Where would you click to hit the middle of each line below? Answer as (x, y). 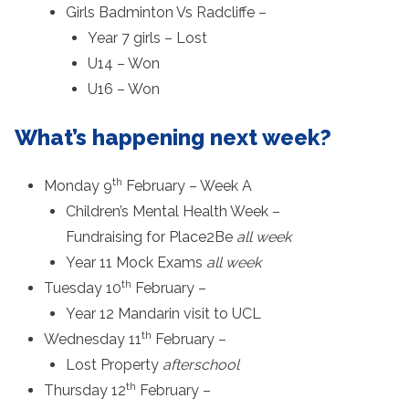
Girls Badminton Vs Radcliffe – (166, 12)
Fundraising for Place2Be (151, 236)
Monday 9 (78, 185)
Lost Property (114, 364)
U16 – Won (124, 89)
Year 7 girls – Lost (147, 37)
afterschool (201, 364)
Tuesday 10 (83, 288)
